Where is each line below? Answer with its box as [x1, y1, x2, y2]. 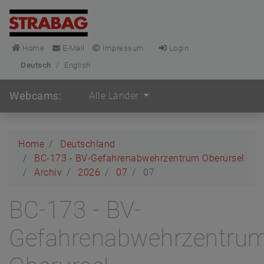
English [64, 61, 91, 70]
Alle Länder [89, 90, 141, 101]
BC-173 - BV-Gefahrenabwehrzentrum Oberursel [34, 153, 245, 164]
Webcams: [9, 90, 61, 102]
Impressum [100, 44, 144, 52]
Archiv [34, 167, 62, 178]
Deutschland [60, 138, 115, 150]
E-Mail [60, 44, 85, 52]
